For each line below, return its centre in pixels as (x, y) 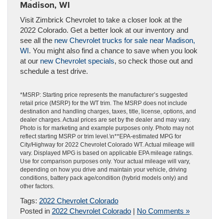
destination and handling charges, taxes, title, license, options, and (108, 111)
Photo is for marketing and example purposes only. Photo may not (107, 128)
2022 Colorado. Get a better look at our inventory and (104, 30)
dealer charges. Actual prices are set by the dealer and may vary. (105, 120)
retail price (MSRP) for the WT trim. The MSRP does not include (104, 103)
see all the (37, 40)
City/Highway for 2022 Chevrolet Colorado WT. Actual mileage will (107, 145)
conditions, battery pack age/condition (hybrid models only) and (104, 178)
